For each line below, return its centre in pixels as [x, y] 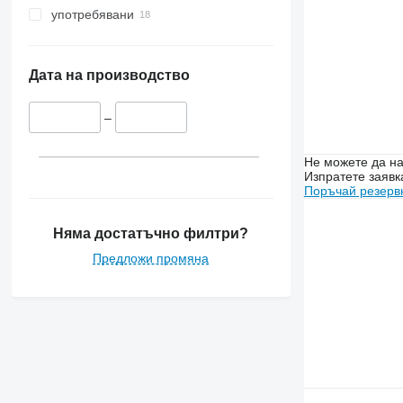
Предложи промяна [151, 258]
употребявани [92, 15]
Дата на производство [109, 76]
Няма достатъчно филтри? [151, 233]
